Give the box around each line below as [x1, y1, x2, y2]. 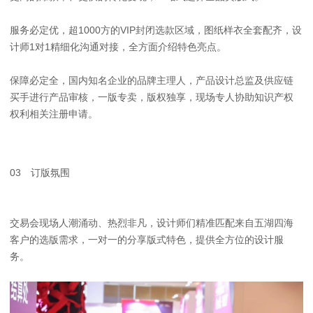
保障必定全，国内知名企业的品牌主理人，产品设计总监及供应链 [10, 74, 294, 86]
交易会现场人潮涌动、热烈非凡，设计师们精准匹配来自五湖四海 [10, 217, 294, 228]
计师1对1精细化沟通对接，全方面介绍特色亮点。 [10, 41, 227, 52]
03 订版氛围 [10, 166, 71, 178]
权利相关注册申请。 [10, 108, 99, 119]
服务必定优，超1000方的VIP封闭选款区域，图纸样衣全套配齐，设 [10, 24, 303, 36]
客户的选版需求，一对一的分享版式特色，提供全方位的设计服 [10, 233, 284, 245]
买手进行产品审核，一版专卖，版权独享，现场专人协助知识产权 [10, 91, 294, 103]
